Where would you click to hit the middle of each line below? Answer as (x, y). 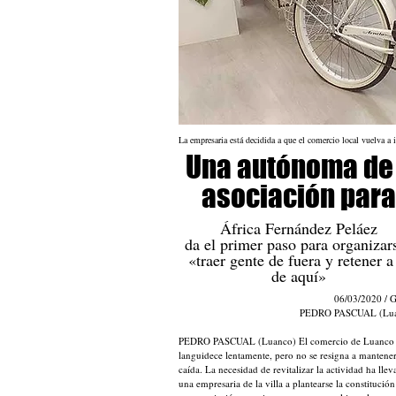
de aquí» (298, 276)
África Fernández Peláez (298, 228)
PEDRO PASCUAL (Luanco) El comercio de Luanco (286, 341)
